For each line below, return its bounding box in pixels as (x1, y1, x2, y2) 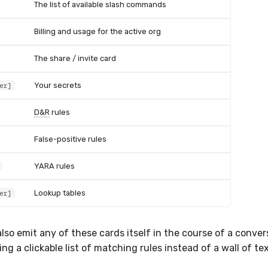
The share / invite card (34, 53, 116, 63)
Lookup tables (34, 188, 86, 197)
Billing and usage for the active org (34, 26, 161, 36)
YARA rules (34, 161, 75, 170)
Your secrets (34, 80, 81, 90)
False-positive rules (34, 134, 106, 144)
